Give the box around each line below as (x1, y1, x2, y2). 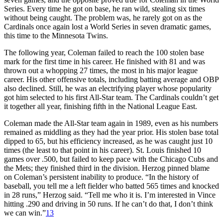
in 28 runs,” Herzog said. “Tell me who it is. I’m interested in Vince (4, 190, 216, 199)
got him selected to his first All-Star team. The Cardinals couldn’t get (4, 93, 219, 102)
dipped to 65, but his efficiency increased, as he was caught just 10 (4, 136, 213, 145)
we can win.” (4, 208, 46, 217)
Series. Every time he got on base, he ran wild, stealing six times (4, 4, 205, 13)
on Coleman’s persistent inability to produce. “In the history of (4, 172, 199, 181)
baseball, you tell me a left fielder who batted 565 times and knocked (4, 181, 219, 190)
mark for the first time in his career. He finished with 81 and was (4, 57, 205, 66)
